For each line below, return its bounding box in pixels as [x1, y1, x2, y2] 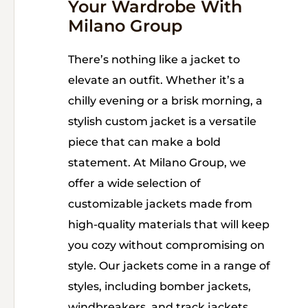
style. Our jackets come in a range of [68, 259, 270, 272]
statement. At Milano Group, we [68, 156, 246, 169]
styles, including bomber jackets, [68, 280, 251, 293]
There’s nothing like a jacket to [68, 53, 240, 66]
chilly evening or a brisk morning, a [68, 94, 263, 107]
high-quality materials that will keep [68, 218, 269, 231]
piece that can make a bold [68, 135, 221, 148]
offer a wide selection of [68, 177, 201, 190]
